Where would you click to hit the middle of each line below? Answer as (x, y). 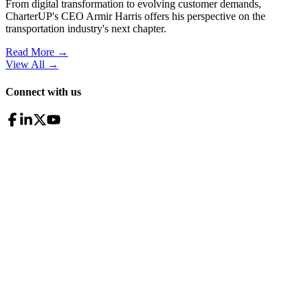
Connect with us (43, 91)
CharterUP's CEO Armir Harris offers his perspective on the (135, 16)
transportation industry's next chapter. (86, 29)
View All (25, 65)
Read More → (37, 52)
